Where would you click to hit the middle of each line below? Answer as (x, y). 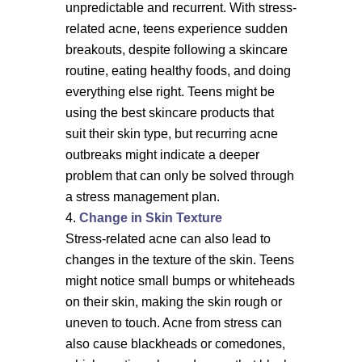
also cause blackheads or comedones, (175, 344)
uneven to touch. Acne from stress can (173, 323)
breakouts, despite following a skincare (176, 50)
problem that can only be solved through (179, 176)
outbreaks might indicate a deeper (162, 155)
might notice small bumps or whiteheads (180, 281)
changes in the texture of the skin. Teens (179, 260)
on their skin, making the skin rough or (173, 302)
